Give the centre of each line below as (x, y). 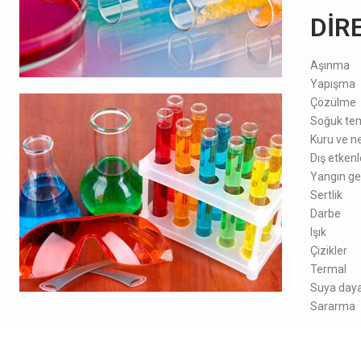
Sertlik (326, 195)
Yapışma (332, 83)
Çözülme (333, 102)
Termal (328, 269)
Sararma (334, 306)
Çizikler (328, 250)
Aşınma (330, 65)
